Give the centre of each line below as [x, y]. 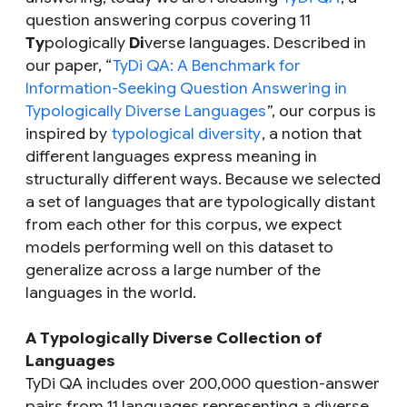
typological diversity [186, 134]
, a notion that [312, 134]
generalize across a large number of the [173, 270]
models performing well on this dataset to [179, 247]
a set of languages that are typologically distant [200, 202]
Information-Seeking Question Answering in [186, 88]
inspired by [68, 134]
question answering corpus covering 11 [168, 20]
